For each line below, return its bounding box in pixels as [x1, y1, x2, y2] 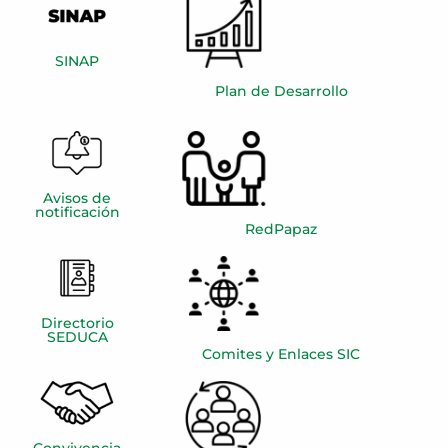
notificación [34, 202, 120, 221]
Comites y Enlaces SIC [202, 344, 360, 363]
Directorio [40, 313, 114, 332]
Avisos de [43, 188, 111, 207]
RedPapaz [245, 219, 317, 238]
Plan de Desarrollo [214, 82, 348, 101]
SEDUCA [46, 327, 108, 346]
